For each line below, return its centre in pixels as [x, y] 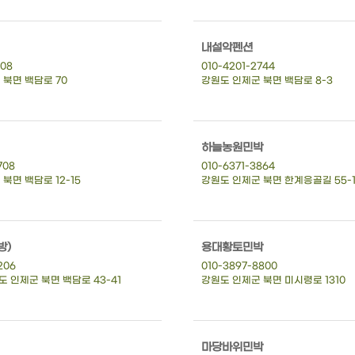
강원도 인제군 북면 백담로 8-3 [267, 80]
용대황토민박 [232, 247]
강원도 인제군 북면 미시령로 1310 [273, 280]
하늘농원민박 [232, 147]
